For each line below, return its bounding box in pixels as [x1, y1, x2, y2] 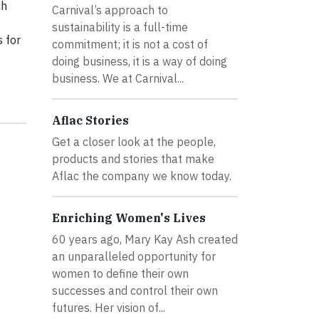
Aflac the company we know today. [52, 168, 231, 183]
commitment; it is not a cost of [52, 36, 208, 51]
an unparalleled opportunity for [52, 249, 216, 263]
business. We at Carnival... [52, 70, 184, 85]
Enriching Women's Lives [52, 210, 206, 225]
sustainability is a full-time [52, 19, 188, 34]
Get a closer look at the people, [52, 134, 216, 149]
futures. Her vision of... [52, 300, 165, 315]
